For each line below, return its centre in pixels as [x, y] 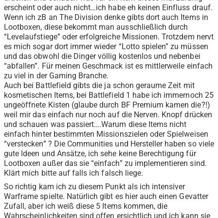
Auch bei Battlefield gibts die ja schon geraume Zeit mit [99, 86]
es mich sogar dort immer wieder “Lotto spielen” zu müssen [106, 47]
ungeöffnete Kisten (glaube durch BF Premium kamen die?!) [107, 105]
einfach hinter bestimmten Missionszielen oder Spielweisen [106, 134]
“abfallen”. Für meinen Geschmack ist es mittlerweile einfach [108, 66]
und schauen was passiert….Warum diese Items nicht [95, 125]
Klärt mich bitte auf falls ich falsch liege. [74, 173]
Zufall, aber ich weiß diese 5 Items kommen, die [86, 206]
